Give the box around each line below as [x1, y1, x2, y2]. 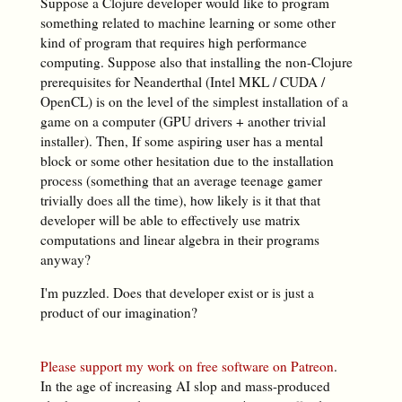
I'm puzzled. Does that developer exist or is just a [39, 284, 314, 302]
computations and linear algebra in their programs [39, 230, 319, 249]
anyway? [39, 249, 91, 268]
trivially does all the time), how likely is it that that [39, 190, 320, 209]
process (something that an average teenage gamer [39, 170, 322, 189]
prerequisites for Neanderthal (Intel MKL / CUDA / [39, 72, 325, 91]
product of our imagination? [39, 303, 197, 322]
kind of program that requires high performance [39, 32, 307, 51]
